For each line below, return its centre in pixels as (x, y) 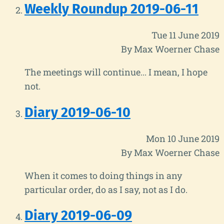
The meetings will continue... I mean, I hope (116, 72)
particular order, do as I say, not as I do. (106, 189)
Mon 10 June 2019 (183, 138)
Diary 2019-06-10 (77, 112)
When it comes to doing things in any (103, 175)
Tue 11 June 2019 (185, 35)
